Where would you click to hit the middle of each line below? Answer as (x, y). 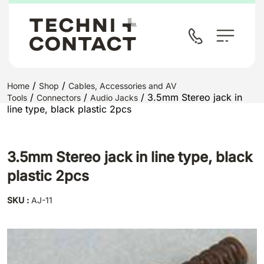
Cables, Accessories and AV (123, 86)
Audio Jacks (114, 98)
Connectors (59, 98)
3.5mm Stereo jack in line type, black (130, 157)
